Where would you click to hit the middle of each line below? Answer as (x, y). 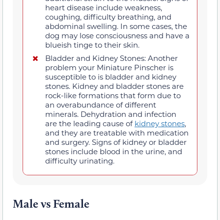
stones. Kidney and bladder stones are (114, 86)
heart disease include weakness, (104, 7)
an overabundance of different (101, 104)
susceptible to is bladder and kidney (111, 76)
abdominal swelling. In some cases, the (116, 26)
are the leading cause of (90, 123)
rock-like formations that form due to (113, 95)
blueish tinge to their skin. (92, 44)
